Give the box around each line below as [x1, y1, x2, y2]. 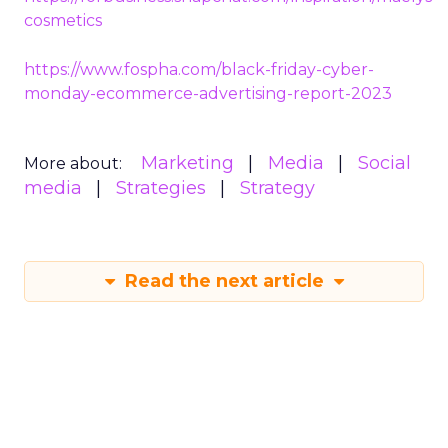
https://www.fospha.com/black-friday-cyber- [24, 59, 374, 79]
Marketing [141, 151, 234, 174]
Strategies [116, 176, 206, 199]
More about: [24, 153, 122, 173]
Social [358, 151, 411, 174]
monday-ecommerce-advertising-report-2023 [24, 83, 392, 103]
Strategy [240, 176, 315, 199]
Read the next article [119, 269, 329, 292]
